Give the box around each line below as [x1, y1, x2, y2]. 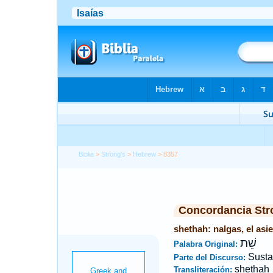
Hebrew [133, 151, 157, 158]
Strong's [101, 151, 126, 158]
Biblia [79, 151, 94, 158]
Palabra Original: [173, 239, 240, 249]
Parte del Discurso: [173, 253, 248, 262]
